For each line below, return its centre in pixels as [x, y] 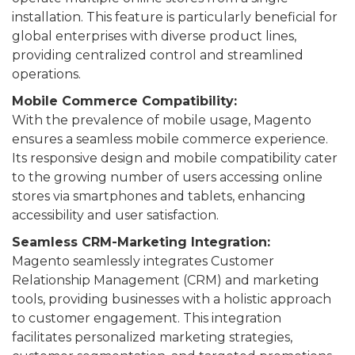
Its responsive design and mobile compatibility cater [175, 158]
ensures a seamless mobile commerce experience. [170, 139]
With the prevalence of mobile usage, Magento [162, 120]
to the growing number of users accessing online [167, 177]
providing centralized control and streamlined [158, 55]
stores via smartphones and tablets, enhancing [159, 196]
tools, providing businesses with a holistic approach [172, 299]
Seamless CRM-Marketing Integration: [141, 242]
